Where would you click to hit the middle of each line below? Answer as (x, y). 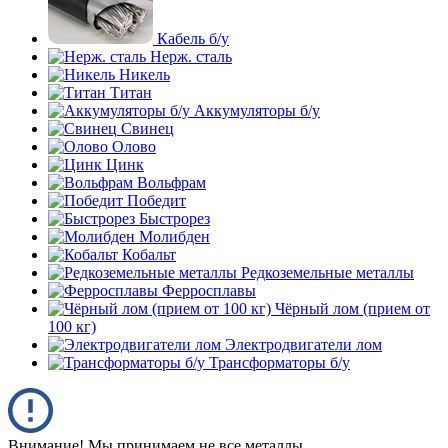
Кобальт (149, 254)
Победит (156, 200)
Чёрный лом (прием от (352, 308)
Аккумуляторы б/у (257, 110)
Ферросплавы (209, 290)
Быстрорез (174, 218)
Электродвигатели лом (303, 344)
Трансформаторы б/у (279, 362)
